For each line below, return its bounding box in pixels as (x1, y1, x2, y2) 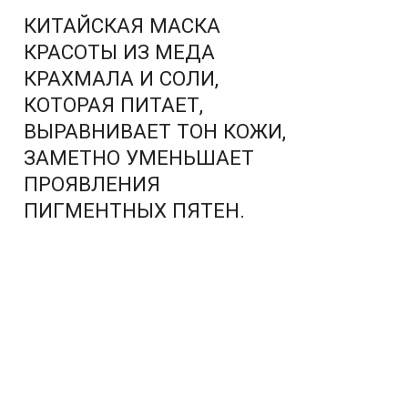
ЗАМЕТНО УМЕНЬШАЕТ (24, 146, 254, 170)
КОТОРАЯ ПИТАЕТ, (24, 93, 203, 117)
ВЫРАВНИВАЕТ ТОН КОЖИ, (24, 119, 286, 144)
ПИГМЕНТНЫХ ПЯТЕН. (24, 199, 245, 223)
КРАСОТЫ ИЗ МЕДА (24, 40, 215, 65)
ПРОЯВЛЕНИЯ (24, 172, 160, 197)
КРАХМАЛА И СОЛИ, (24, 66, 219, 91)
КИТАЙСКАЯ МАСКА (24, 14, 220, 38)
